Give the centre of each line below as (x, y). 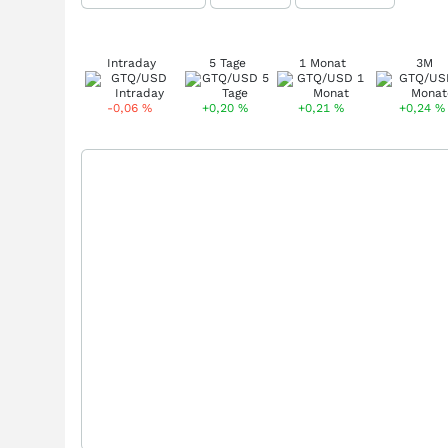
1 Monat (323, 63)
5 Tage (227, 63)
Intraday (131, 63)
